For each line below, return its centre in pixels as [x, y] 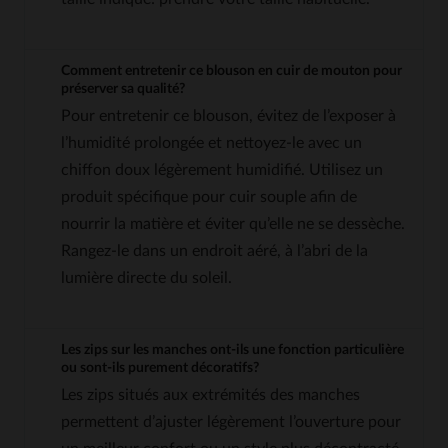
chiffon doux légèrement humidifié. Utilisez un [222, 169]
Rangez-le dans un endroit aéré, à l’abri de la [214, 250]
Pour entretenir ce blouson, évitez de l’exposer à [228, 115]
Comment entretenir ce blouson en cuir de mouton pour [231, 70]
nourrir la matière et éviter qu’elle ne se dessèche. [233, 223]
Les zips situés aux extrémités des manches [210, 394]
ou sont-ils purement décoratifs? [160, 367]
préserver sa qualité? [123, 88]
